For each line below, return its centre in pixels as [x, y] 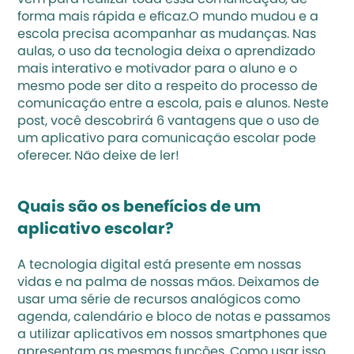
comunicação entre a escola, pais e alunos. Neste [173, 104]
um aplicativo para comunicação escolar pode [167, 139]
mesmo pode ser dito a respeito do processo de [168, 87]
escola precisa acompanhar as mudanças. [155, 35]
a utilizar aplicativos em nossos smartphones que [173, 335]
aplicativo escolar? [96, 230]
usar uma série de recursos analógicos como [159, 300]
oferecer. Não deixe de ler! [99, 156]
